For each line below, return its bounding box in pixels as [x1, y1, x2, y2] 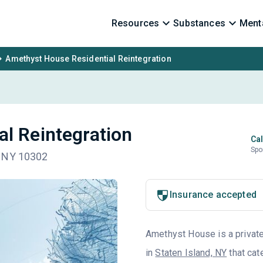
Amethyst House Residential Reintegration [5, 54, 171, 63]
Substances [173, 18, 225, 29]
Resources [111, 18, 160, 29]
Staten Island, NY [155, 247, 227, 258]
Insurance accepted [169, 189, 257, 200]
